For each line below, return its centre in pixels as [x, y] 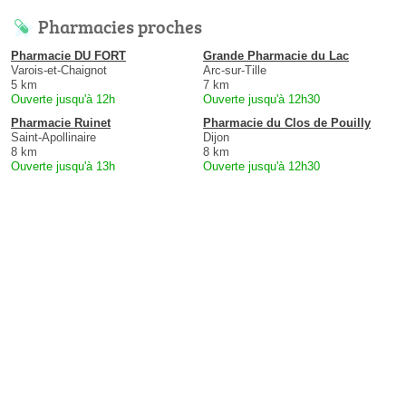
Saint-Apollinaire [53, 138]
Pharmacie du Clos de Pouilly [287, 123]
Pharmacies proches [120, 27]
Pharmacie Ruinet [61, 123]
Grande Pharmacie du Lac [276, 56]
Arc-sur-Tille [235, 71]
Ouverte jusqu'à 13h [63, 167]
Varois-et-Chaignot [59, 71]
